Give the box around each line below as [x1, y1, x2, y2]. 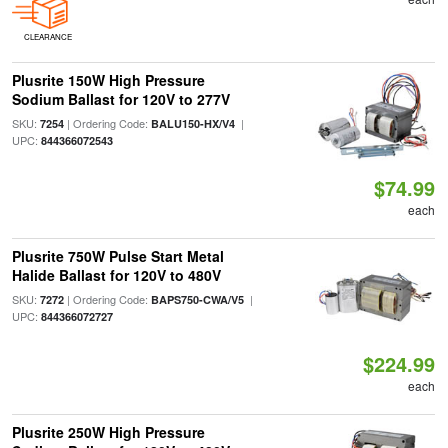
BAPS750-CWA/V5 [150, 292, 244, 307]
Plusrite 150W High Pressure [11, 70, 205, 90]
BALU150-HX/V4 [150, 116, 235, 131]
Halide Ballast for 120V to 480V [11, 265, 221, 285]
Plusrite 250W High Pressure [11, 422, 205, 442]
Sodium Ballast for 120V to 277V [11, 89, 230, 109]
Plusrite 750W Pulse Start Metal [11, 246, 224, 266]
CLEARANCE [23, 31, 72, 42]
